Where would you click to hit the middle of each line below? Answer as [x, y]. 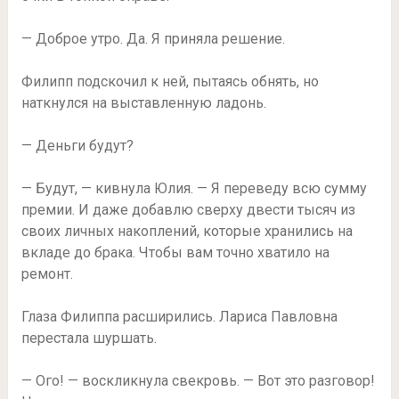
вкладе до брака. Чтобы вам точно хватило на [175, 253]
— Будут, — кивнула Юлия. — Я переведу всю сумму [194, 189]
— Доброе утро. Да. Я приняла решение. [153, 39]
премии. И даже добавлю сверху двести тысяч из [188, 210]
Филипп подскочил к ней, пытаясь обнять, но [170, 82]
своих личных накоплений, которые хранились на [187, 232]
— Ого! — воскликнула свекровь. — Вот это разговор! [198, 381]
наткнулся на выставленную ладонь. [143, 103]
